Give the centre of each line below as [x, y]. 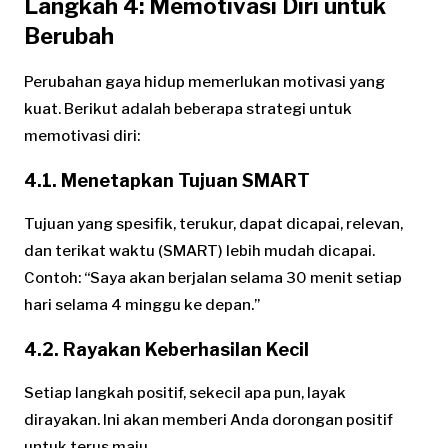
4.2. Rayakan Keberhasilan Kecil [166, 349]
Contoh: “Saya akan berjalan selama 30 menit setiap [213, 277]
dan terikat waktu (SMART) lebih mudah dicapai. [199, 250]
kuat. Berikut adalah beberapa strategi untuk [188, 108]
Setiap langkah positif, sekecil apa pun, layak [185, 392]
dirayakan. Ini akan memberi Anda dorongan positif [208, 419]
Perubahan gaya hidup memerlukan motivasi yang [204, 81]
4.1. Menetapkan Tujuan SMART [167, 180]
